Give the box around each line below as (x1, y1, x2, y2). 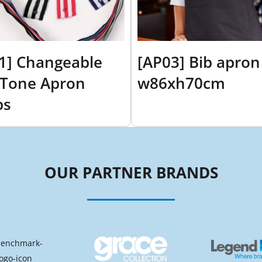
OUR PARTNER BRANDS (44, 162, 218, 183)
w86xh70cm (137, 73, 225, 94)
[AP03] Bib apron (137, 51, 260, 73)
